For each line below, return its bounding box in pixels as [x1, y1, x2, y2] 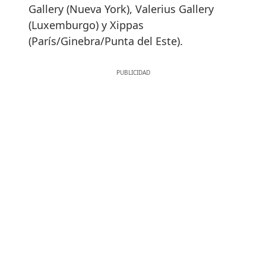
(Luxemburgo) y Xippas [28, 18, 144, 33]
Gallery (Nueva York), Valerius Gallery [28, 2, 214, 17]
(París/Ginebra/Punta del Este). [28, 34, 183, 49]
